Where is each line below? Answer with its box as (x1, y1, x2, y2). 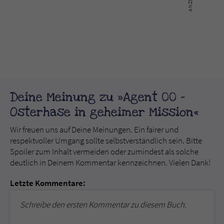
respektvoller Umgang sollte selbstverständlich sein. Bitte (10, 135, 202, 146)
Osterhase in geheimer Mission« (10, 104, 198, 120)
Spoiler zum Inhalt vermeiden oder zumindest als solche (10, 146, 198, 157)
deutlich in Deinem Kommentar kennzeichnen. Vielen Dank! (10, 157, 210, 168)
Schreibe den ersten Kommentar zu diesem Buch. (20, 199, 186, 210)
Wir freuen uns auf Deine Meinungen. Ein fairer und (10, 124, 178, 135)
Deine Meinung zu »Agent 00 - (10, 89, 185, 105)
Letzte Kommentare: (10, 177, 85, 189)
